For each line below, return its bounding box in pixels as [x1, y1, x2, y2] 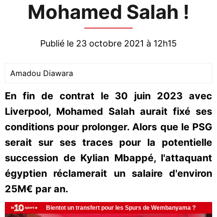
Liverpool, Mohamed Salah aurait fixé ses [5, 106, 212, 117]
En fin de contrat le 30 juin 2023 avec [5, 90, 212, 102]
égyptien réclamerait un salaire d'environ [5, 168, 212, 179]
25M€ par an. [5, 183, 71, 195]
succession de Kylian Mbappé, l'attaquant [5, 152, 212, 164]
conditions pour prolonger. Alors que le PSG [5, 121, 212, 133]
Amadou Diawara [10, 68, 73, 78]
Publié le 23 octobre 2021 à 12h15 [40, 38, 177, 48]
